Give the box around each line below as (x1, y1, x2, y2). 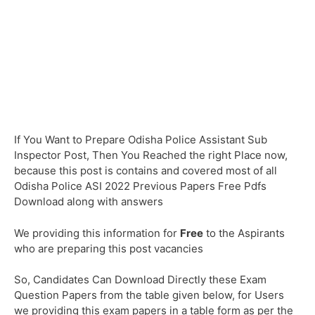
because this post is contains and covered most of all (14, 164, 277, 178)
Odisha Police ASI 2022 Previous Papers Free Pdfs (14, 179, 266, 193)
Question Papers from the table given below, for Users (14, 288, 284, 302)
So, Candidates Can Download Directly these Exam (14, 273, 266, 287)
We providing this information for (14, 226, 180, 240)
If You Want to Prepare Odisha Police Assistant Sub (14, 133, 267, 147)
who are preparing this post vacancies (14, 241, 203, 255)
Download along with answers (14, 195, 163, 209)
